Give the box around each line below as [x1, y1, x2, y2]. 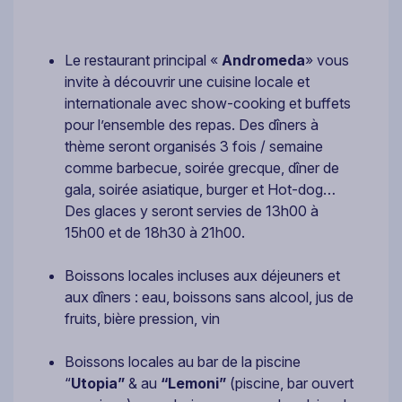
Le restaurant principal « [65, 51, 222, 70]
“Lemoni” [161, 374, 226, 393]
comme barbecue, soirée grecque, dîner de [65, 159, 339, 178]
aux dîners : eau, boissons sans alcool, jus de [65, 288, 354, 307]
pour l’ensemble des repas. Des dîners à [65, 116, 319, 135]
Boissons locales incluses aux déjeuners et [65, 267, 340, 285]
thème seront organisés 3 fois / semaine [65, 137, 323, 156]
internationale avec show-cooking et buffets [65, 94, 351, 113]
